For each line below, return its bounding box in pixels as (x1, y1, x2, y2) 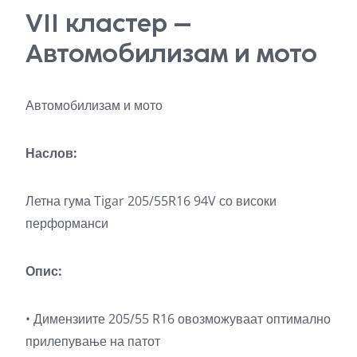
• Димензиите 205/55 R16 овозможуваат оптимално (25, 309, 331, 328)
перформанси (25, 214, 108, 232)
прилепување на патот (25, 331, 160, 350)
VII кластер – (25, 7, 191, 38)
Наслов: (25, 143, 77, 162)
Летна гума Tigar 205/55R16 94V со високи (25, 191, 277, 210)
